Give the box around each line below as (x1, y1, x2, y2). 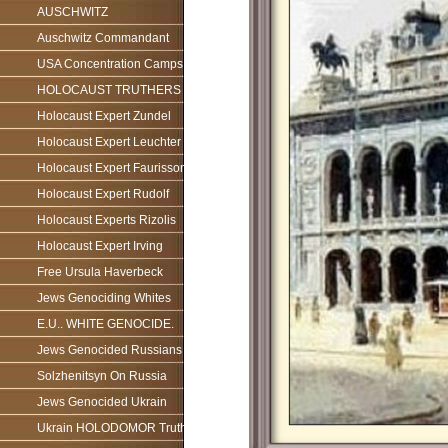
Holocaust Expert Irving (37, 239, 163, 253)
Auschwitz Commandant (37, 31, 169, 45)
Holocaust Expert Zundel (37, 109, 171, 123)
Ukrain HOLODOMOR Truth (37, 421, 187, 435)
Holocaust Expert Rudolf (37, 187, 169, 201)
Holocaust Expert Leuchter (37, 135, 181, 149)
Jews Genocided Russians (37, 343, 182, 357)
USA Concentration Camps (37, 57, 183, 71)
